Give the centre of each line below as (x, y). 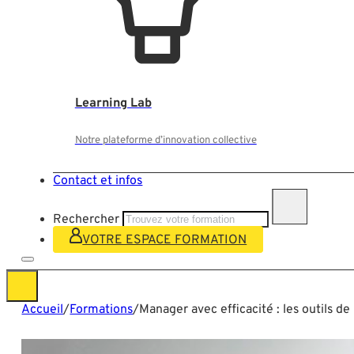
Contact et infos (98, 181)
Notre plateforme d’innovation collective (166, 140)
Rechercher (87, 219)
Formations (102, 309)
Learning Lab (113, 104)
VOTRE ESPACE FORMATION (165, 240)
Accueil (43, 309)
